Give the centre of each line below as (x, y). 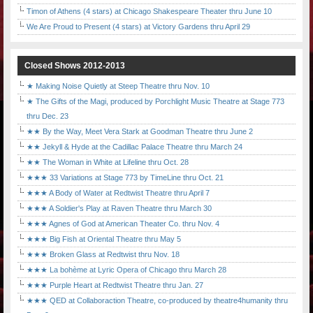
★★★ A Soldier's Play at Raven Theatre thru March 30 (119, 209)
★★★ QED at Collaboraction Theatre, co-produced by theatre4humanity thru (157, 301)
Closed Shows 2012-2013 (75, 66)
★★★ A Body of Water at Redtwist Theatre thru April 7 (118, 193)
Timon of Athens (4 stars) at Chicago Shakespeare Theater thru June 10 (149, 12)
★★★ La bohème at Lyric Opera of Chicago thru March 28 (126, 270)
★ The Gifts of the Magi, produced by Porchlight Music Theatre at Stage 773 (155, 102)
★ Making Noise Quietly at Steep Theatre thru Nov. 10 (118, 86)
